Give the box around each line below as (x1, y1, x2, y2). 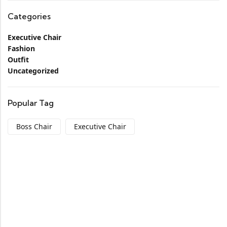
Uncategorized (8, 66, 59, 75)
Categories (8, 11, 51, 21)
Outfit (8, 55, 29, 64)
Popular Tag (8, 98, 54, 108)
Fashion (8, 44, 35, 53)
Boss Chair (16, 122, 52, 131)
